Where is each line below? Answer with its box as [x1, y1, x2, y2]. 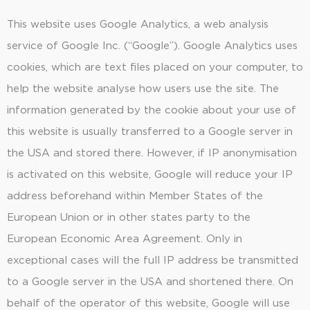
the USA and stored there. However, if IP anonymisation [7, 148, 297, 159]
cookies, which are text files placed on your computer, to [7, 62, 303, 73]
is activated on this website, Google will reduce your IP [7, 170, 293, 181]
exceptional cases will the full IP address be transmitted [7, 255, 298, 266]
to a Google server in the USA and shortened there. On [7, 277, 293, 288]
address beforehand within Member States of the [7, 191, 263, 202]
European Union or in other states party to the [7, 212, 250, 224]
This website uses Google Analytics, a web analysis [7, 19, 268, 30]
